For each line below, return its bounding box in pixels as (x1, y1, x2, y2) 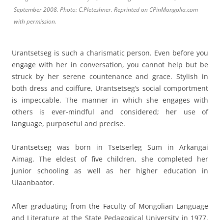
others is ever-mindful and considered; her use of (12, 107, 208, 117)
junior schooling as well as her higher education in (12, 166, 208, 176)
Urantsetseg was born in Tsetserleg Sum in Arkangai (12, 142, 208, 152)
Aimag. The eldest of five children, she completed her (12, 154, 208, 164)
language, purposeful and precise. (12, 119, 125, 129)
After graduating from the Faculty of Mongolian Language (12, 201, 208, 211)
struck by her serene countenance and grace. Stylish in (12, 72, 208, 82)
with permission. (14, 17, 56, 26)
